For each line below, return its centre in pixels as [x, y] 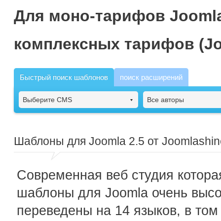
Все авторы [166, 100]
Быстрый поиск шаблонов [64, 77]
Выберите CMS [47, 100]
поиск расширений [151, 77]
